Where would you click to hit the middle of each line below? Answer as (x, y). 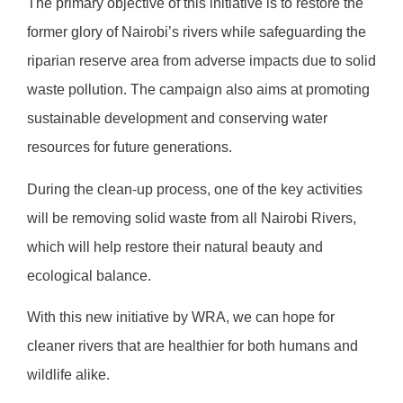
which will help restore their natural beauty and (175, 246)
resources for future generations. (130, 148)
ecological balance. (89, 275)
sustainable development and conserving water (177, 119)
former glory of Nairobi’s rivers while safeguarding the (197, 32)
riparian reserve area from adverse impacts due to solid (201, 61)
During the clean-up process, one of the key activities (195, 189)
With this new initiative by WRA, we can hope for (181, 317)
